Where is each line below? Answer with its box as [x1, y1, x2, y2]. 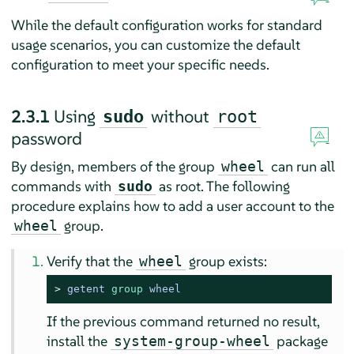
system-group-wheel [114, 332, 271, 349]
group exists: [186, 251, 268, 270]
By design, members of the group [10, 156, 218, 175]
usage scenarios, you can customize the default [10, 35, 300, 54]
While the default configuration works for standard [10, 15, 322, 34]
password [10, 126, 82, 149]
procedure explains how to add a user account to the [10, 196, 334, 215]
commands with [10, 176, 115, 195]
